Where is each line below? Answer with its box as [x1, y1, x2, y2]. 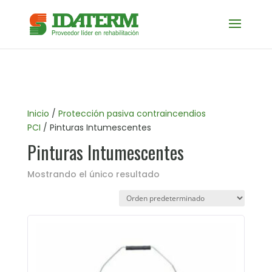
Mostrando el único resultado [27, 168, 160, 180]
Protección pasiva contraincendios [58, 107, 206, 120]
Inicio [27, 107, 49, 120]
